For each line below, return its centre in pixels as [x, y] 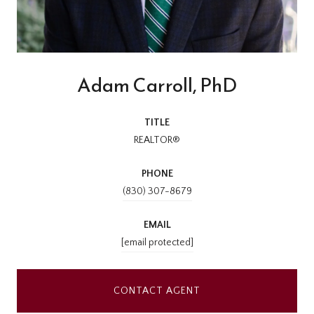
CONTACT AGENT [157, 291]
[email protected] [157, 242]
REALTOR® [157, 140]
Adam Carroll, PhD [157, 84]
